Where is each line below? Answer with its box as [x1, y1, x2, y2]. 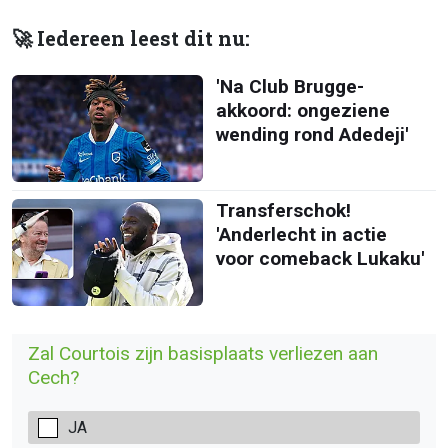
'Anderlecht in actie [215, 222, 387, 246]
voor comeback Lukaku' [215, 246, 425, 270]
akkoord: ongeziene [215, 98, 390, 122]
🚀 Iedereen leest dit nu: [12, 24, 250, 52]
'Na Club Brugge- [215, 74, 364, 98]
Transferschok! [215, 198, 351, 222]
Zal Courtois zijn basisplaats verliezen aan [28, 342, 378, 366]
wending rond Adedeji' [215, 122, 409, 146]
